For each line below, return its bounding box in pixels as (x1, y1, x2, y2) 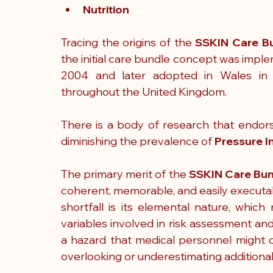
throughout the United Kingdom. (61, 85, 227, 99)
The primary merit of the (61, 167, 189, 181)
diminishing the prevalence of (61, 134, 214, 148)
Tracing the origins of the (61, 35, 196, 49)
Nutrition (83, 2, 129, 16)
